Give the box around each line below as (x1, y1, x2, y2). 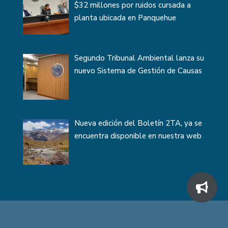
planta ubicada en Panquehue (74, 13, 177, 23)
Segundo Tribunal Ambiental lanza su (74, 52, 205, 63)
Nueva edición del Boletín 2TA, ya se (74, 118, 203, 128)
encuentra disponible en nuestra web (74, 130, 202, 141)
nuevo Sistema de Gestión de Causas (74, 65, 203, 76)
